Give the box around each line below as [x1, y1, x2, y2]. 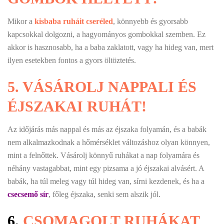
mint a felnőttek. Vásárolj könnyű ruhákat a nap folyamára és [7, 150, 199, 159]
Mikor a [7, 16, 34, 25]
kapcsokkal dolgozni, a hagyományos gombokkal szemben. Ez [7, 29, 205, 38]
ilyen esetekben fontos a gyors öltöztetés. [7, 55, 136, 64]
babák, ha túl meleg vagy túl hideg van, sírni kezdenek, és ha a [7, 176, 204, 185]
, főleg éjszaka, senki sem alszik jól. [48, 189, 160, 198]
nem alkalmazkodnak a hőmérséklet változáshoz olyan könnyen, [7, 137, 210, 146]
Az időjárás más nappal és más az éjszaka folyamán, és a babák [7, 124, 206, 133]
